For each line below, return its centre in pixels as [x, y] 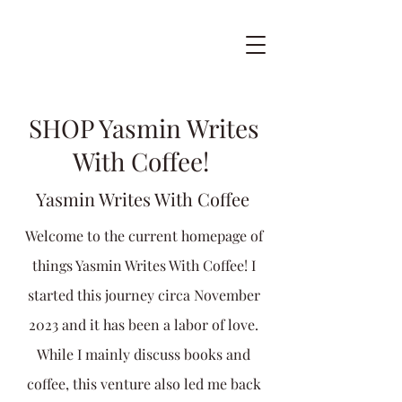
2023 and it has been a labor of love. [144, 324]
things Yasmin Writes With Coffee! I [144, 265]
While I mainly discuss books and [144, 354]
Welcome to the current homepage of [144, 236]
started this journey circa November [144, 295]
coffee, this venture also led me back [144, 384]
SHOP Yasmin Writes [144, 128]
